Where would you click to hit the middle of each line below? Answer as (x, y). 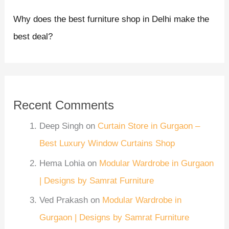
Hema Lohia (62, 163)
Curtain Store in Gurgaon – (149, 126)
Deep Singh (62, 126)
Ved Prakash (64, 200)
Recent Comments (64, 105)
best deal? (35, 36)
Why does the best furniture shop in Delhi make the (111, 19)
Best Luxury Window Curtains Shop (107, 144)
